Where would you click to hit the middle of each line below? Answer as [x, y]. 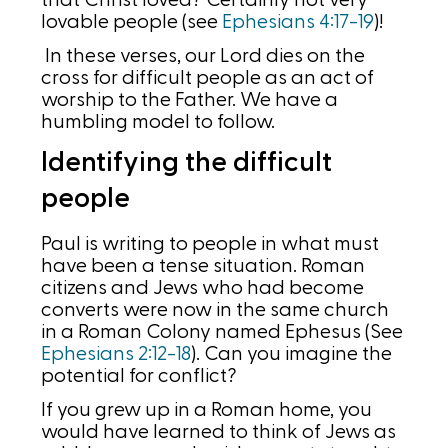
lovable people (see [132, 22]
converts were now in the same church [215, 310]
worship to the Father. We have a [190, 100]
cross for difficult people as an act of [208, 78]
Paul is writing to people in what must [210, 244]
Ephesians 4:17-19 [298, 22]
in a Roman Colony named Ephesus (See [222, 332]
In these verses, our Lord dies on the [203, 56]
